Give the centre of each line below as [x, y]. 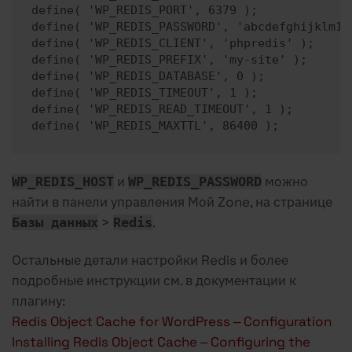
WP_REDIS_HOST [63, 181]
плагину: [38, 301]
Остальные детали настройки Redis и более [150, 260]
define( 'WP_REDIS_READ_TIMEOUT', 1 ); [162, 109]
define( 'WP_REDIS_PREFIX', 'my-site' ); [169, 59]
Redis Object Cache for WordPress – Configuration [172, 321]
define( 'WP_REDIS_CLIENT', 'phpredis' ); [173, 43]
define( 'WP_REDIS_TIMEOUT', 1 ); [145, 92]
